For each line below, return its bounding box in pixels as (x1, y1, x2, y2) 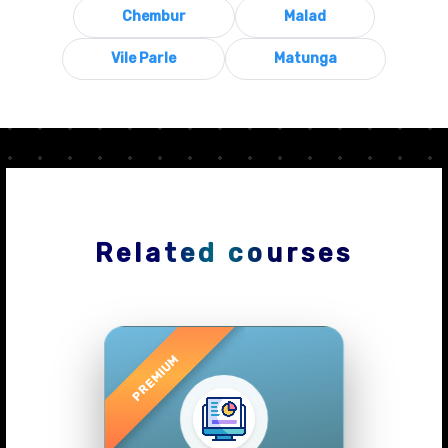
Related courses (94, 237, 353, 268)
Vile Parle (111, 49, 176, 67)
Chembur (122, 7, 186, 25)
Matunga (274, 49, 337, 67)
